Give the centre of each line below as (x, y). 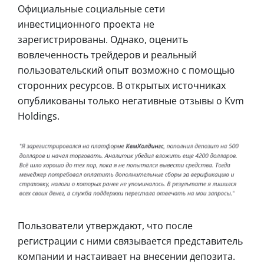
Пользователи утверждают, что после (105, 225)
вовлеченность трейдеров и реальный (107, 55)
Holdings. (39, 116)
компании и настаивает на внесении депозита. (126, 256)
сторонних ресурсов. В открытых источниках (122, 86)
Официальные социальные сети (91, 9)
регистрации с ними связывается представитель (130, 241)
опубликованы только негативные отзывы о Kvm (131, 101)
